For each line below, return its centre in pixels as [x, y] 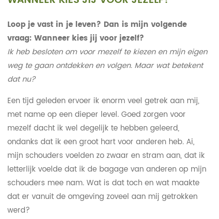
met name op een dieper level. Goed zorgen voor [96, 114]
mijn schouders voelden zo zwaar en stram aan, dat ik [106, 155]
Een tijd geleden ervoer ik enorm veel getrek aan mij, [103, 101]
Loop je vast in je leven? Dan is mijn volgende [97, 24]
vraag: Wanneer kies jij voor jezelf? [76, 38]
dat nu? [21, 79]
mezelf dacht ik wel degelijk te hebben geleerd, [93, 128]
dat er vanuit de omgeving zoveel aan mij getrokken [102, 197]
